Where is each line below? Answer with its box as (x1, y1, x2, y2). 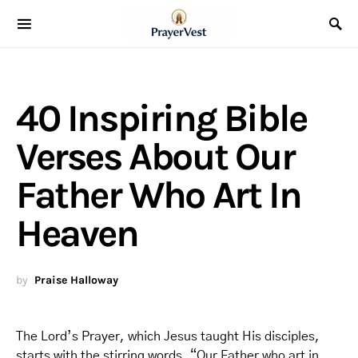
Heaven (16, 211, 138, 256)
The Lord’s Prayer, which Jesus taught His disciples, (16, 330, 320, 343)
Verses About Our (16, 134, 295, 179)
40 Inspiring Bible (16, 96, 307, 141)
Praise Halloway (34, 273, 118, 287)
